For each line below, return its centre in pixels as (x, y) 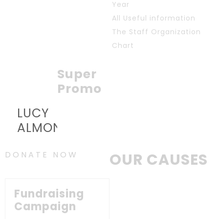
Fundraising (49, 194)
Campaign (45, 207)
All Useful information (154, 18)
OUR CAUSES (159, 160)
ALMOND (44, 128)
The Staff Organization (156, 32)
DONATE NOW (42, 155)
